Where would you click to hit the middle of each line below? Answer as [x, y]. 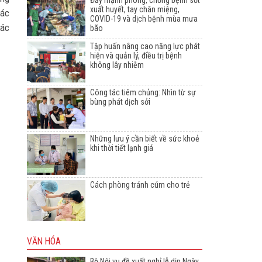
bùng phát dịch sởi [120, 102]
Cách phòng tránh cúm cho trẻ [140, 185]
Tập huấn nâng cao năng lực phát [145, 46]
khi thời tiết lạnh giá [122, 148]
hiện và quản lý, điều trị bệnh [136, 56]
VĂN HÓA [44, 242]
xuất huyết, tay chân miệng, [135, 10]
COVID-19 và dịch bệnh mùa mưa [144, 19]
